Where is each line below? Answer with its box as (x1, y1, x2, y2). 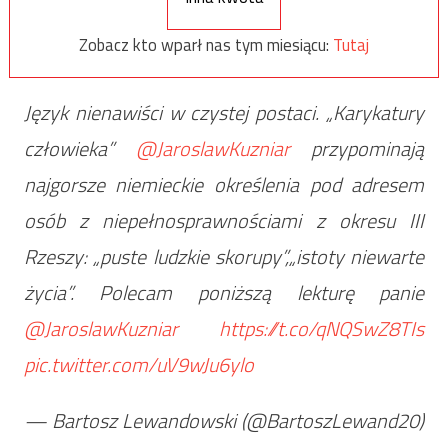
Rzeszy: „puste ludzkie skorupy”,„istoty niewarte (23, 240, 425, 272)
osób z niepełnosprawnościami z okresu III (23, 204, 425, 236)
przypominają (289, 132, 425, 164)
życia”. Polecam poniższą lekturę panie (23, 276, 425, 308)
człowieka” (23, 132, 136, 164)
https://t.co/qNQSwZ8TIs (219, 312, 425, 344)
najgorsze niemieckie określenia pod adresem (23, 168, 425, 200)
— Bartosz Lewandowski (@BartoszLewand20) (23, 404, 425, 436)
